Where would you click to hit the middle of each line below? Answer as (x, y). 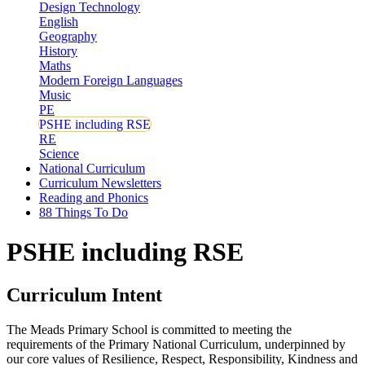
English (59, 21)
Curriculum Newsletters (100, 182)
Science (59, 153)
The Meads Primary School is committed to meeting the (149, 330)
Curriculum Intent (84, 295)
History (58, 51)
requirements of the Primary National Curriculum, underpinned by (176, 345)
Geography (68, 36)
